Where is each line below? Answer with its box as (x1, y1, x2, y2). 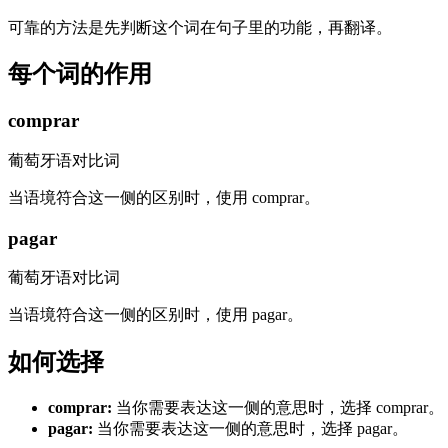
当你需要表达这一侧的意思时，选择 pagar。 (97, 420, 408, 438)
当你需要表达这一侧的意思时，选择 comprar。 (116, 399, 444, 417)
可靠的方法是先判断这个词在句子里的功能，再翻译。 (8, 18, 392, 36)
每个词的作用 (8, 61, 152, 88)
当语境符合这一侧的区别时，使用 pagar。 (8, 306, 303, 324)
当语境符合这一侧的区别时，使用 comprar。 (8, 189, 320, 207)
